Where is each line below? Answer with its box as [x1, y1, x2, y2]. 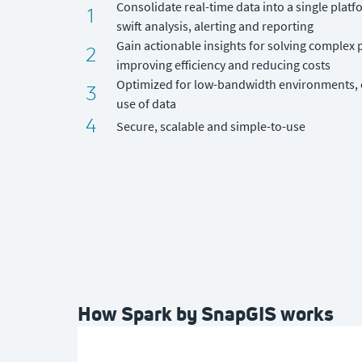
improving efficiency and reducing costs [116, 56, 331, 73]
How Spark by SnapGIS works [78, 300, 334, 326]
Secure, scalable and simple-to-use [116, 117, 306, 134]
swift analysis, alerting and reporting [116, 17, 317, 34]
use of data [116, 95, 177, 112]
